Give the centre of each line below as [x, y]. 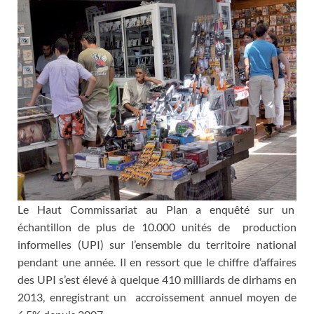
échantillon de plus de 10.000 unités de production [157, 227]
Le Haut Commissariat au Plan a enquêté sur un [157, 210]
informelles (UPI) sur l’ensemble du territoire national [157, 245]
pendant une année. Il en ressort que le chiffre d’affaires [157, 262]
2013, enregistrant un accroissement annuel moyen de [157, 297]
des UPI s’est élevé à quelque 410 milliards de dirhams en [157, 280]
